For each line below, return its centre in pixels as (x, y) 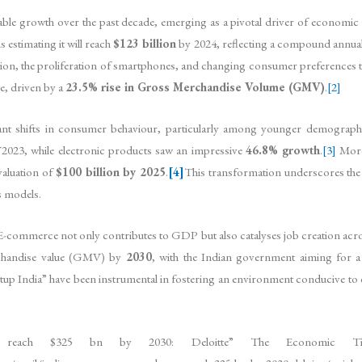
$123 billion (145, 43)
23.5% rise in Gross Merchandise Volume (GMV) (195, 86)
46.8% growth (282, 149)
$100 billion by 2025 (111, 171)
